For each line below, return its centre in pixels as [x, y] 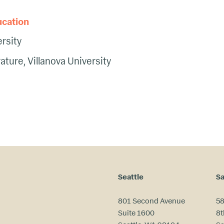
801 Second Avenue [151, 200]
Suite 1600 [136, 212]
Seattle [131, 176]
